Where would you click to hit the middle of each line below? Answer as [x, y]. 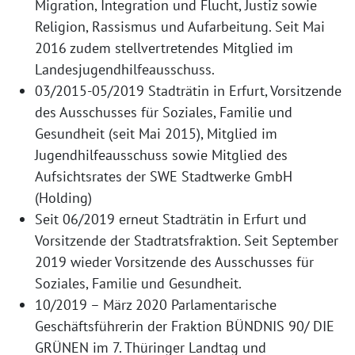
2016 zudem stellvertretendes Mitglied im [164, 48]
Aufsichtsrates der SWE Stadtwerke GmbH [164, 177]
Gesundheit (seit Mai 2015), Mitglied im [156, 134]
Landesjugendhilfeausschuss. [125, 70]
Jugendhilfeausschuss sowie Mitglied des [161, 155]
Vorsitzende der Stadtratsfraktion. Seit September [187, 241]
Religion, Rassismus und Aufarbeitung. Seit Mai [180, 27]
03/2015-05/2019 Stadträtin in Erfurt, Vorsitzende [188, 91]
